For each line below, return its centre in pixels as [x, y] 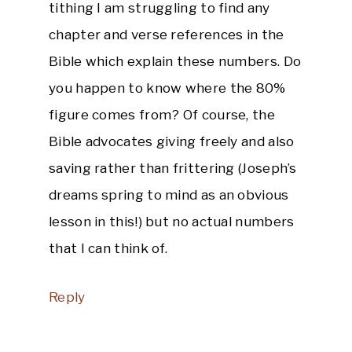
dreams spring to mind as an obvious [169, 194]
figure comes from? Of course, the [162, 114]
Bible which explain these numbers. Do [175, 61]
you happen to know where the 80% [167, 88]
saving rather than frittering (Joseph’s [173, 168]
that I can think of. [108, 248]
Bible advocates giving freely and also [172, 141]
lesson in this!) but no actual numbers [172, 221]
